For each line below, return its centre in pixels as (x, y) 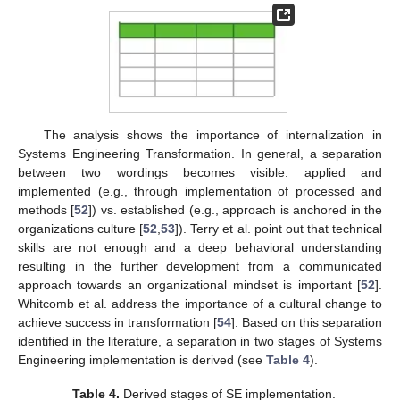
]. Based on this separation (307, 323)
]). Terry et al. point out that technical (279, 229)
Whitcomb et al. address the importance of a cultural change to (200, 304)
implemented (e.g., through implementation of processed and (200, 192)
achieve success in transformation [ (117, 323)
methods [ (46, 210)
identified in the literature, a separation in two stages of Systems (200, 342)
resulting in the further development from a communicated (200, 267)
